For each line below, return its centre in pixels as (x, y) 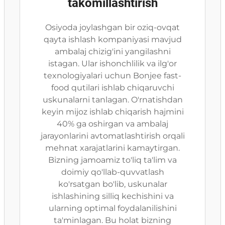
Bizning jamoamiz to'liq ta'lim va (113, 160)
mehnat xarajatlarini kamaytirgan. (113, 148)
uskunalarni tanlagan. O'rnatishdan (113, 100)
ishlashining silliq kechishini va (113, 196)
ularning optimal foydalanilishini (113, 208)
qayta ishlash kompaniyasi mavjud (113, 39)
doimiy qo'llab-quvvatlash (113, 172)
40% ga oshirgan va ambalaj (113, 124)
